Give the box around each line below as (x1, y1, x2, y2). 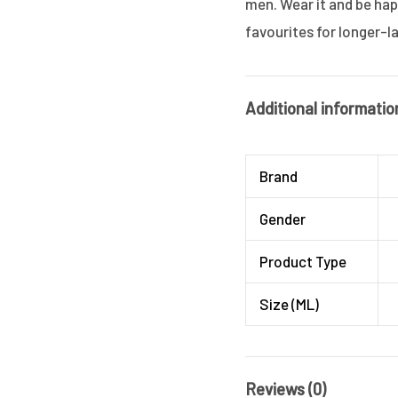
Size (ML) (259, 295, 320, 314)
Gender (259, 210, 306, 228)
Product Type (259, 252, 347, 271)
